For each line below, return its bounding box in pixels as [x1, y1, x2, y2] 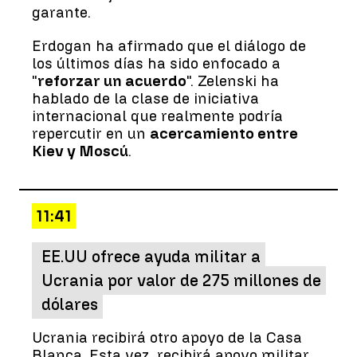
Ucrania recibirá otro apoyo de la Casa [32, 328, 302, 347]
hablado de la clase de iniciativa [32, 88, 259, 108]
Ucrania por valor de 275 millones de [41, 270, 321, 290]
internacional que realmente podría [32, 106, 283, 125]
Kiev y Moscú [32, 141, 128, 160]
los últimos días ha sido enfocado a [32, 53, 280, 73]
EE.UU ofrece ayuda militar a [41, 246, 261, 266]
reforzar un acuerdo [37, 71, 186, 90]
